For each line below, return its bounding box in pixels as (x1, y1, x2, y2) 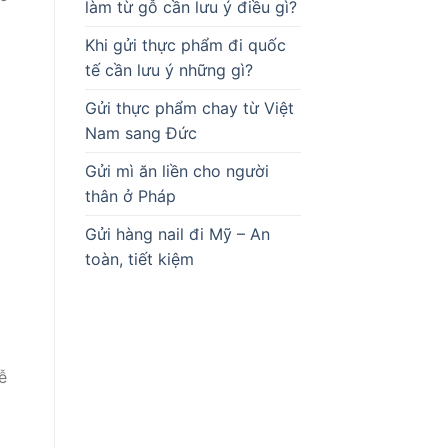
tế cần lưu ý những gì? (84, 60, 253, 81)
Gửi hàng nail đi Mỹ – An (84, 224, 270, 245)
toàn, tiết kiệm (84, 249, 194, 270)
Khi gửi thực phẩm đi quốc (84, 35, 286, 56)
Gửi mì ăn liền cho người (84, 161, 269, 182)
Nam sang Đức (84, 123, 197, 144)
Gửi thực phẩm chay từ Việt (84, 98, 294, 119)
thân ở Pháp (84, 186, 176, 207)
